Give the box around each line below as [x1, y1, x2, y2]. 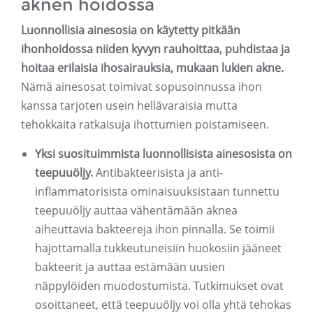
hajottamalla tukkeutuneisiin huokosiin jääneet [35, 240, 282, 256]
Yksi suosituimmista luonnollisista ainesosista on [35, 146, 292, 162]
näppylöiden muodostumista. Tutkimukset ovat [35, 278, 284, 294]
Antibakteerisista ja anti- [93, 165, 223, 181]
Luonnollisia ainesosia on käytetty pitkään [21, 22, 240, 38]
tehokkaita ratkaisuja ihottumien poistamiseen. [21, 117, 269, 133]
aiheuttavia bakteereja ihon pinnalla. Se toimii [35, 221, 275, 238]
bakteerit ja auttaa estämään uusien [35, 259, 225, 275]
